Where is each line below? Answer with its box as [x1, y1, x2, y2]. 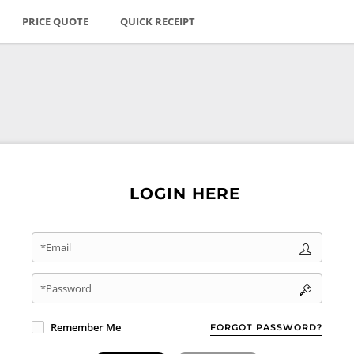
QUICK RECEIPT [120, 14, 196, 28]
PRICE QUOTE [22, 14, 89, 28]
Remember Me [51, 320, 121, 335]
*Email [40, 240, 71, 254]
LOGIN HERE [130, 184, 240, 203]
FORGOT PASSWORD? [210, 321, 322, 333]
